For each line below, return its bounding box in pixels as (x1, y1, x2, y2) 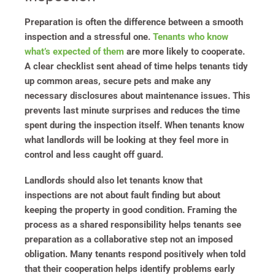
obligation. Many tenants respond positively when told (25, 248, 246, 260)
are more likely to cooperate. (124, 45, 245, 57)
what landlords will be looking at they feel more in (25, 134, 228, 145)
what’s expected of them (25, 45, 124, 57)
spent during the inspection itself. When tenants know (25, 119, 244, 131)
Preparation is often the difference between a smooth (25, 16, 243, 28)
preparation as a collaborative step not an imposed (25, 233, 233, 245)
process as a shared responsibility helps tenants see (25, 219, 241, 230)
